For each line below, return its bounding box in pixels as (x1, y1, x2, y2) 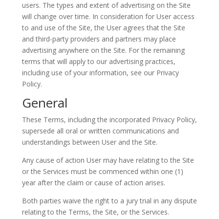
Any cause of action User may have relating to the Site (22, 155, 194, 165)
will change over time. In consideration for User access (22, 12, 195, 21)
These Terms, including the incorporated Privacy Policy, (22, 115, 197, 124)
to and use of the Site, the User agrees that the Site (22, 23, 185, 32)
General (22, 94, 67, 111)
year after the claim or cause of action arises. (22, 178, 165, 187)
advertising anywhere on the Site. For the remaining (22, 45, 185, 55)
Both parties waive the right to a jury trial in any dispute (22, 196, 197, 205)
